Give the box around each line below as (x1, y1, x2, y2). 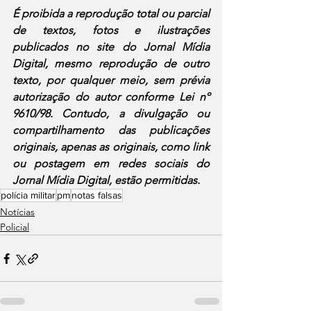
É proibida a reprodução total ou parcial (12, 7, 210, 20)
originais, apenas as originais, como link (12, 140, 210, 153)
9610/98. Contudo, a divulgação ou (12, 107, 210, 120)
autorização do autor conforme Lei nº (12, 90, 210, 103)
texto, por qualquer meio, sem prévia (12, 74, 210, 87)
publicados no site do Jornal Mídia (12, 40, 210, 53)
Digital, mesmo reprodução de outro (12, 57, 210, 70)
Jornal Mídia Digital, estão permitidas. (12, 174, 200, 187)
